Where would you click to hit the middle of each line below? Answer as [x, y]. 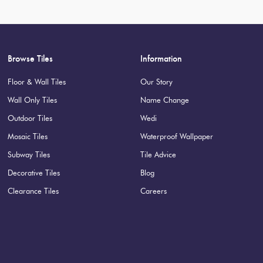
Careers [153, 191]
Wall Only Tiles [32, 100]
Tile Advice [158, 155]
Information [161, 59]
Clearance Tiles [33, 191]
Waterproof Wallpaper [176, 136]
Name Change [164, 100]
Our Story [156, 82]
